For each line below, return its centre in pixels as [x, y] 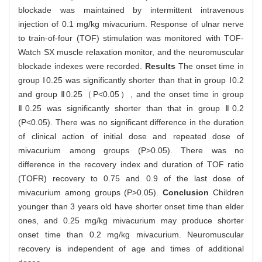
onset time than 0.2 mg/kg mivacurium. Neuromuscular [131, 235]
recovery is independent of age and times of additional [131, 249]
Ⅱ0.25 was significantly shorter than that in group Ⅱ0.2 [131, 108]
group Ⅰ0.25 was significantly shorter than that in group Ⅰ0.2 [131, 80]
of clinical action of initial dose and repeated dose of [131, 137]
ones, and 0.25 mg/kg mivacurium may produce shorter [131, 221]
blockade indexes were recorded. [82, 66]
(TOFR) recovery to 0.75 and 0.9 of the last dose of [131, 179]
